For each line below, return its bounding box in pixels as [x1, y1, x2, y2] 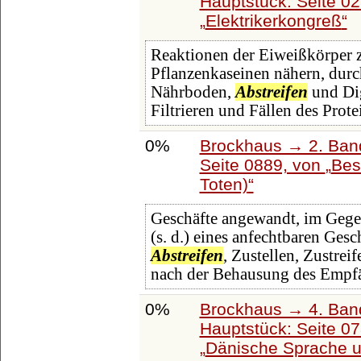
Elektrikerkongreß [205, 10, 342, 30]
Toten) [199, 174, 248, 193]
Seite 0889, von [199, 155, 326, 174]
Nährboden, [150, 83, 235, 102]
